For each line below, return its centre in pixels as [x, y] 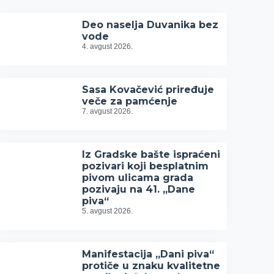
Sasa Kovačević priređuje [148, 90]
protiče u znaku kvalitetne [151, 266]
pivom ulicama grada [138, 178]
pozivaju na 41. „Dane [139, 189]
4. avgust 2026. [108, 46]
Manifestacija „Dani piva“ [148, 254]
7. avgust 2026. [108, 111]
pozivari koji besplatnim [146, 166]
